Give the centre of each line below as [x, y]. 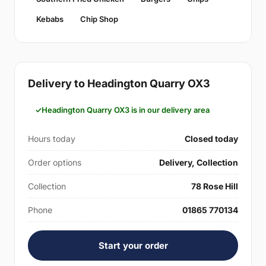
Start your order [133, 246]
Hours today [52, 139]
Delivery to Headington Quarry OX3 [119, 83]
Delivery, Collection [199, 162]
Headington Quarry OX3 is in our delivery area [126, 110]
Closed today [211, 139]
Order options [55, 162]
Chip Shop [99, 19]
